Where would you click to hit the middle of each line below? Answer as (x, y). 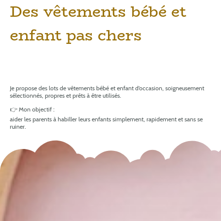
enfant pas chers (80, 35)
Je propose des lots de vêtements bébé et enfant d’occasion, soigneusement (107, 88)
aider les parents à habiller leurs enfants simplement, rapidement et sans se (106, 119)
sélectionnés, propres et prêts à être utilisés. (66, 95)
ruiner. (18, 127)
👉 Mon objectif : (32, 110)
